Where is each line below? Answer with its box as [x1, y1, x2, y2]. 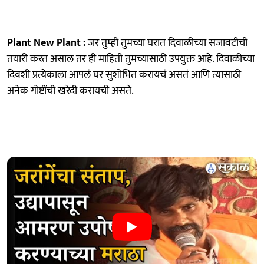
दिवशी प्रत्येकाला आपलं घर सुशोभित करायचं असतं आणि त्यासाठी [7, 65, 241, 84]
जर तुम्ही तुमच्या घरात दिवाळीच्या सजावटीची [85, 34, 247, 52]
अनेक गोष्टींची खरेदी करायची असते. [7, 81, 134, 100]
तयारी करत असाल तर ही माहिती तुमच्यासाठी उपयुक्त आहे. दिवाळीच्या [7, 49, 255, 68]
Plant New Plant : [7, 34, 85, 52]
